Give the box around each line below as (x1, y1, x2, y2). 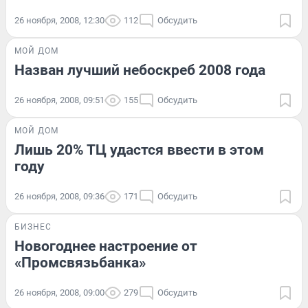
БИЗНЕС (14, 221, 52, 232)
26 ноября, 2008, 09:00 (14, 287, 104, 298)
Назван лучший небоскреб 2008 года (14, 61, 265, 78)
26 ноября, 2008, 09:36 (14, 190, 104, 201)
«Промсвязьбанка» (14, 254, 146, 271)
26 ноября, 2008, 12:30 (14, 14, 104, 25)
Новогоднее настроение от (14, 237, 197, 254)
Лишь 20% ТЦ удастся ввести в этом (14, 141, 264, 158)
